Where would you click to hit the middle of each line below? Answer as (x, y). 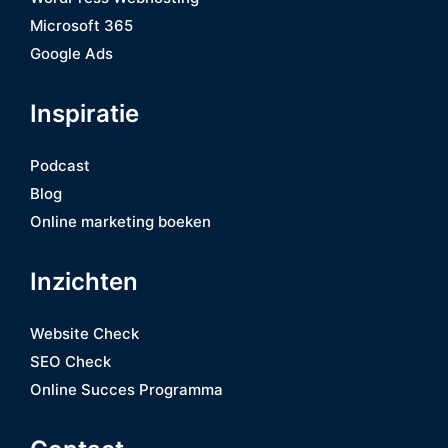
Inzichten (84, 281)
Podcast (60, 165)
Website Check (84, 333)
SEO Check (70, 361)
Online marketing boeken (120, 221)
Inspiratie (84, 113)
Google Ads (71, 53)
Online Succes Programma (126, 389)
